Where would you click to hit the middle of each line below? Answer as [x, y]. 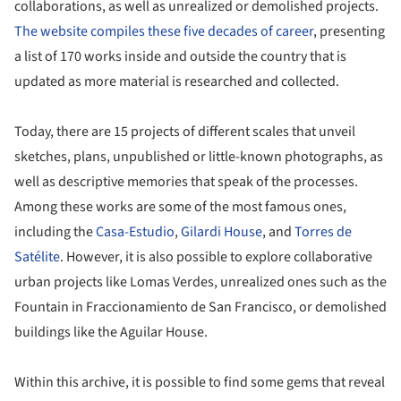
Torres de [323, 232]
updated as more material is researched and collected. [177, 82]
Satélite [37, 257]
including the [55, 232]
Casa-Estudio [135, 232]
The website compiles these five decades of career [164, 32]
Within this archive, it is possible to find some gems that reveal [200, 383]
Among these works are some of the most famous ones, [180, 207]
